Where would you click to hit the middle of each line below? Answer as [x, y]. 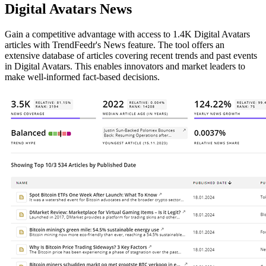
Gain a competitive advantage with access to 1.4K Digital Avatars [127, 34]
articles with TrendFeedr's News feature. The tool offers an [115, 45]
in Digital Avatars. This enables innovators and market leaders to [125, 66]
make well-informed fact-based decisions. [82, 77]
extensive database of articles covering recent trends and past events [131, 55]
